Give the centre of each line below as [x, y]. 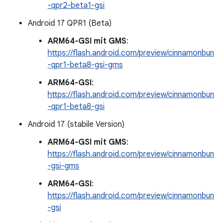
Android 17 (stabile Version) [76, 124]
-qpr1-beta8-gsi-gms [85, 65]
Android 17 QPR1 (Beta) [70, 23]
